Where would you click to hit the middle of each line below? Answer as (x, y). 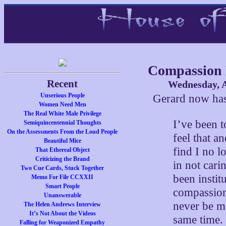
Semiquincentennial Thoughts (62, 123)
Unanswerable (62, 195)
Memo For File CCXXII (63, 177)
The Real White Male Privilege (62, 114)
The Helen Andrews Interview (63, 204)
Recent (63, 84)
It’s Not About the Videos (62, 213)
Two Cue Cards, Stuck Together (63, 168)
